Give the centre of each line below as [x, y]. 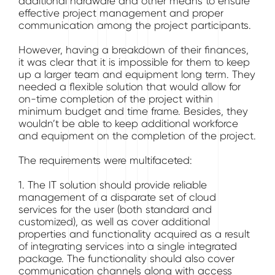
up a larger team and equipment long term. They [137, 74]
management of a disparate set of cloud [117, 197]
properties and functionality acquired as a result [134, 234]
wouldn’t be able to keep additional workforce [128, 123]
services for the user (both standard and [115, 209]
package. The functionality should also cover [126, 258]
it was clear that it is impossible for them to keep [134, 62]
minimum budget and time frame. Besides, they [133, 111]
